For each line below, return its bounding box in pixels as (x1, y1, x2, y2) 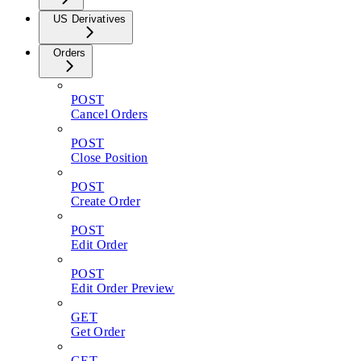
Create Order (71, 194, 140, 209)
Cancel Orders (71, 107, 148, 122)
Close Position (71, 151, 148, 165)
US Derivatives (53, 13, 127, 26)
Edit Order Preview (71, 281, 175, 296)
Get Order (71, 325, 125, 339)
